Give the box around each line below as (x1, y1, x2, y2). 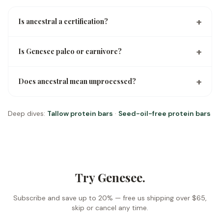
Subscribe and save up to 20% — (13, 193, 123, 202)
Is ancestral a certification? (18, 17, 108, 26)
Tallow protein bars (47, 109, 113, 118)
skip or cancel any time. (72, 203, 148, 212)
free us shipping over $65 (123, 193, 205, 202)
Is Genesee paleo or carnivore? (18, 47, 122, 56)
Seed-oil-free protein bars (118, 109, 211, 118)
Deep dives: (8, 109, 45, 118)
